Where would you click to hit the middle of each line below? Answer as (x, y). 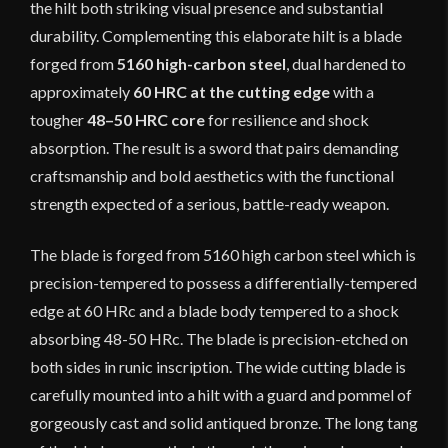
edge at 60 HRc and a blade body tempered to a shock (214, 311)
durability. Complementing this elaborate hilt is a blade (216, 36)
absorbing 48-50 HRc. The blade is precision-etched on (219, 339)
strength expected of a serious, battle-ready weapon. (209, 204)
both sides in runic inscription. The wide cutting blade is (218, 367)
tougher (58, 120)
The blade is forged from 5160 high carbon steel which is (223, 255)
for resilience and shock (287, 120)
